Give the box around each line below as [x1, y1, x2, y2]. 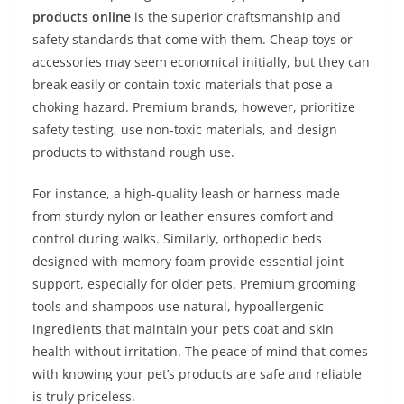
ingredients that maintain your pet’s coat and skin [32, 319, 334, 337]
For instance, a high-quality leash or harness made [32, 184, 340, 202]
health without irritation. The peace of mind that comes [32, 342, 368, 360]
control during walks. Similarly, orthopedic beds [32, 229, 322, 247]
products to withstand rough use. [32, 142, 234, 161]
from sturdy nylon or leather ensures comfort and [32, 207, 334, 225]
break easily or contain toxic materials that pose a [32, 75, 333, 93]
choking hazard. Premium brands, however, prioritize [32, 97, 355, 115]
